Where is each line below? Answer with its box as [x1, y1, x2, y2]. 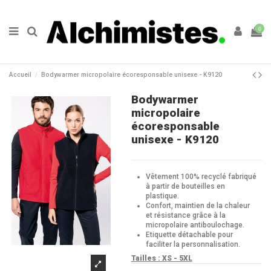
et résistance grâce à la [145, 211, 226, 220]
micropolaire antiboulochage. [145, 220, 244, 229]
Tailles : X [131, 254, 167, 263]
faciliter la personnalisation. [145, 240, 240, 249]
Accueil [9, 70, 31, 79]
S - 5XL [166, 254, 192, 263]
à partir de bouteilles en [145, 181, 225, 191]
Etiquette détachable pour [145, 230, 233, 239]
